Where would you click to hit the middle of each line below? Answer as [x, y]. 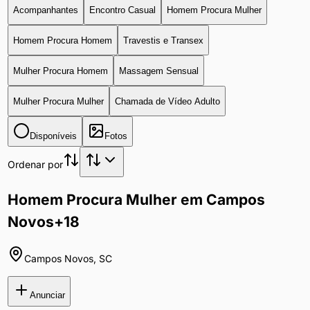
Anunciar [47, 295]
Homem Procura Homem [62, 40]
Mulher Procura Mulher [58, 101]
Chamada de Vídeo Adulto [167, 101]
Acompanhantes [45, 10]
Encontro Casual [122, 10]
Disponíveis [53, 136]
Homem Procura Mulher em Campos [136, 200]
